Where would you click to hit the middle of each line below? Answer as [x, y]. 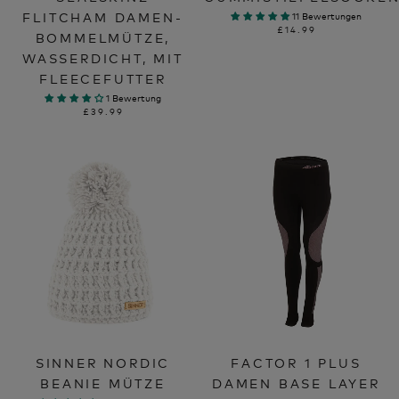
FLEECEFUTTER [103, 78]
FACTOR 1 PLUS [296, 362]
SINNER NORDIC [103, 362]
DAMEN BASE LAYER [296, 383]
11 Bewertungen [327, 16]
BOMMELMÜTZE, [103, 37]
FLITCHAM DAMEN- [103, 17]
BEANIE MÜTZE [103, 383]
